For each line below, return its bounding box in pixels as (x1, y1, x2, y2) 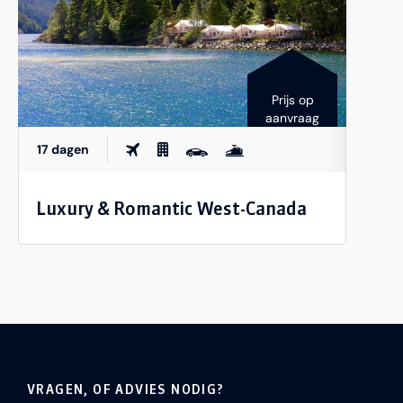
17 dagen (37, 141, 89, 157)
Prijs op (271, 92, 314, 108)
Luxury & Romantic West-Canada (36, 196, 307, 219)
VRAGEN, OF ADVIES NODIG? (27, 381, 225, 398)
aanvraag (265, 110, 320, 126)
